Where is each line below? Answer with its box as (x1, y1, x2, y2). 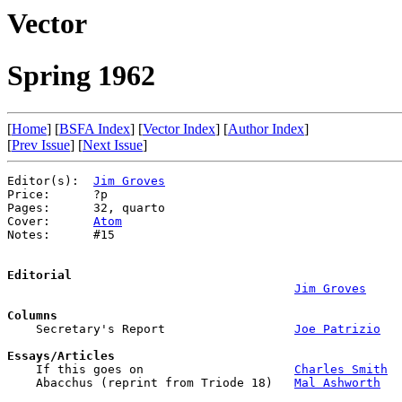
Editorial (7, 267, 72, 282)
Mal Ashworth (294, 375, 380, 389)
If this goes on (7, 362, 294, 376)
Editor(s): (7, 173, 93, 188)
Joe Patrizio (294, 321, 380, 336)
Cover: (7, 214, 93, 228)
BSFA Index (59, 120, 130, 136)
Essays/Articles (7, 348, 115, 363)
